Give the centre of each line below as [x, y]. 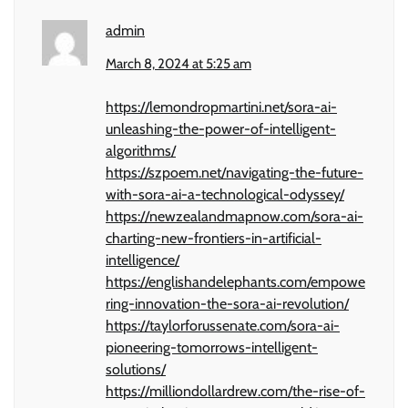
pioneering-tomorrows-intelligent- [212, 347]
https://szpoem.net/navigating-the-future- [235, 172]
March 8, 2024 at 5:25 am [178, 63]
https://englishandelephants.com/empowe [235, 281]
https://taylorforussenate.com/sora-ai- [223, 325]
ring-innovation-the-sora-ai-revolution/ [227, 303]
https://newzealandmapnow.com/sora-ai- [235, 216]
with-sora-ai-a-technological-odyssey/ [225, 194]
